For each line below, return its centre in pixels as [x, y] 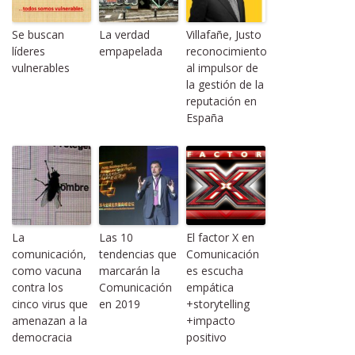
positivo [206, 337]
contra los [38, 287]
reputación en [221, 101]
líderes [29, 51]
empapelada [131, 51]
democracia [42, 337]
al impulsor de [222, 67]
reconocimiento [227, 51]
